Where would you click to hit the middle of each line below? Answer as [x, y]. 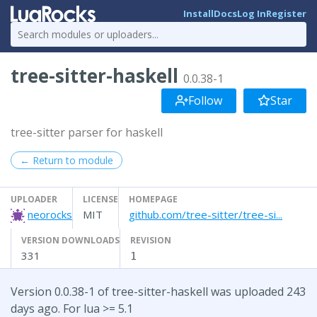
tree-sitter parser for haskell [87, 132]
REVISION [151, 240]
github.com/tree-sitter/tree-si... [206, 214]
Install [198, 14]
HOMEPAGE [153, 199]
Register [286, 14]
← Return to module [67, 160]
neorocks [50, 214]
